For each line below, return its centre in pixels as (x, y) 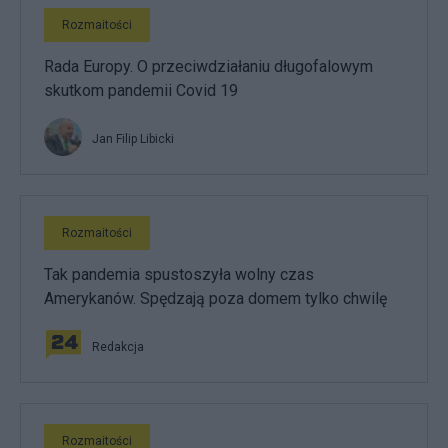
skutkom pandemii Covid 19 (141, 90)
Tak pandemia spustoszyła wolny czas (179, 274)
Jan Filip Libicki (133, 138)
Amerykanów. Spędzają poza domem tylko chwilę (215, 298)
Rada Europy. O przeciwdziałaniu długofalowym (208, 66)
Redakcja (118, 346)
